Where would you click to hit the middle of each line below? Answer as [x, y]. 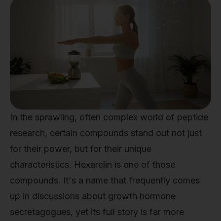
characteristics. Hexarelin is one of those [92, 165]
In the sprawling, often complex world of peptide [109, 117]
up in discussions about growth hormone [93, 196]
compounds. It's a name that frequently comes [105, 180]
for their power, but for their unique [81, 149]
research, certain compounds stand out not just [106, 133]
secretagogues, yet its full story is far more [97, 212]
